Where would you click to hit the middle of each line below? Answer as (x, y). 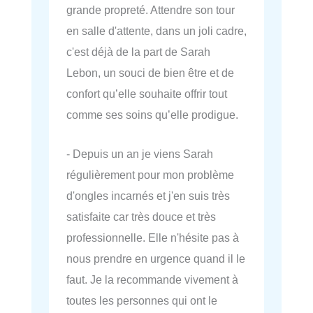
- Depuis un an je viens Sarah (140, 154)
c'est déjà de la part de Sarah (138, 51)
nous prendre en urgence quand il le (156, 259)
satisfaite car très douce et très (141, 217)
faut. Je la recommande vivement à (152, 280)
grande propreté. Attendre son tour (151, 9)
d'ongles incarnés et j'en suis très (148, 196)
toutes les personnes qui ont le (142, 301)
